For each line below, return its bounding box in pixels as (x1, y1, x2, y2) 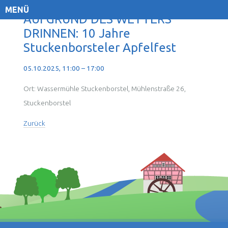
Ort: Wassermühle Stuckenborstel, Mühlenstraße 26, (23, 84, 186, 93)
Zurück (23, 119, 45, 127)
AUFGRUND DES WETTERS (23, 12, 172, 26)
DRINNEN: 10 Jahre (23, 26, 130, 40)
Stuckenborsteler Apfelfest (23, 41, 176, 54)
